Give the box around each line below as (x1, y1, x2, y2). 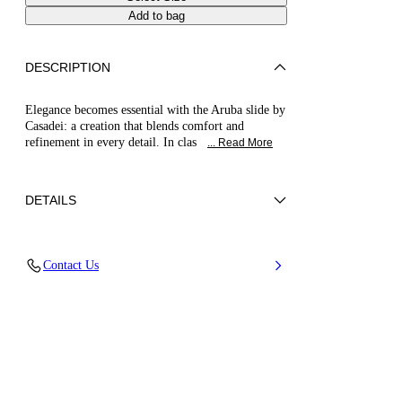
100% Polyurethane (39, 277, 139, 291)
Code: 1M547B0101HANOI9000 (39, 337, 233, 353)
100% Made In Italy (39, 310, 142, 323)
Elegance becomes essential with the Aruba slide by (25, 103, 285, 117)
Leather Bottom (39, 293, 119, 307)
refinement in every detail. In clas (25, 135, 197, 149)
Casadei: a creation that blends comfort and (25, 119, 244, 133)
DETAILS (25, 193, 76, 207)
